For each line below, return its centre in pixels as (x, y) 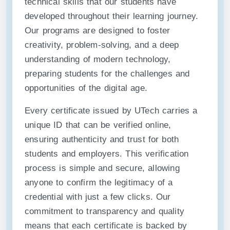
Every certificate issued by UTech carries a (111, 111)
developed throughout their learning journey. (112, 16)
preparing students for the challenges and (107, 74)
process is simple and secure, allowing (102, 168)
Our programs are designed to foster (98, 31)
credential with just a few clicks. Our (98, 197)
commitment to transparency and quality (104, 211)
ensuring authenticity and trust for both (102, 139)
